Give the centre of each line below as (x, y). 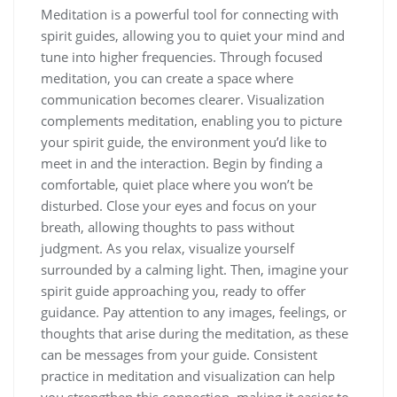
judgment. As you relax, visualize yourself (167, 248)
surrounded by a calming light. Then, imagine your (195, 269)
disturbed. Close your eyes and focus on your (179, 205)
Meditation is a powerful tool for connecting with (190, 14)
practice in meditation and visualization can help (188, 375)
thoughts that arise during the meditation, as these (195, 333)
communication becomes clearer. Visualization (183, 99)
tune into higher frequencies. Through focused (182, 56)
